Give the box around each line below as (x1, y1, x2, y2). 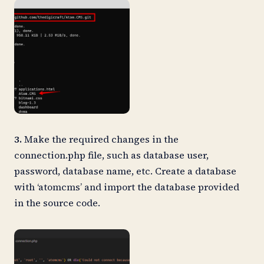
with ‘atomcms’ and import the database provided (14, 180, 239, 194)
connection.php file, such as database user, (14, 148, 209, 162)
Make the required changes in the (22, 133, 179, 146)
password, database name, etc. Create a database (14, 164, 236, 178)
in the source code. (14, 196, 107, 210)
